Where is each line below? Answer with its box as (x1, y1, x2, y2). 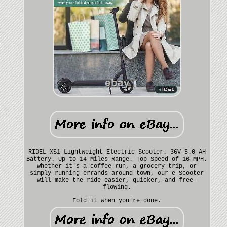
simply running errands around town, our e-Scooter (30, 169, 204, 177)
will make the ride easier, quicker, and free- (37, 176, 197, 184)
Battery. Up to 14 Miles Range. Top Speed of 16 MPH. (26, 155, 208, 163)
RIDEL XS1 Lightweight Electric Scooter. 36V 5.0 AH (28, 148, 206, 156)
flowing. (102, 183, 131, 191)
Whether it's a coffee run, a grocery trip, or (37, 162, 197, 170)
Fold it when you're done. (72, 197, 162, 204)
